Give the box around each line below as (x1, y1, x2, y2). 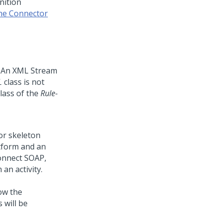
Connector (9, 8, 48, 19)
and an (19, 141, 46, 152)
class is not (2, 76, 44, 87)
